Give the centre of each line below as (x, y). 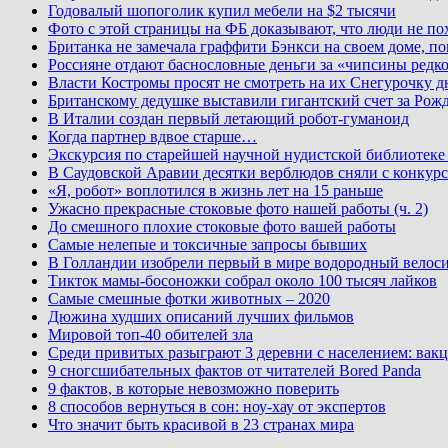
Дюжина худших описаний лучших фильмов (201, 316)
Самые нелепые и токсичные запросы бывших (207, 244)
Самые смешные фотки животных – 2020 (189, 298)
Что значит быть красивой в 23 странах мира (201, 424)
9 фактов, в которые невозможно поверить (193, 388)
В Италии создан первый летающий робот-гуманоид (228, 118)
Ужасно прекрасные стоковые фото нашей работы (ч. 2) (238, 208)
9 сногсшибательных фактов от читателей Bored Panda (234, 370)
